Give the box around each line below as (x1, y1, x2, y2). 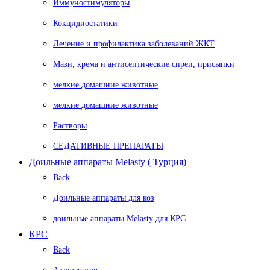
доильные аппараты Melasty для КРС (53, 213, 186, 223)
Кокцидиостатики (53, 18, 118, 28)
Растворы (53, 121, 87, 130)
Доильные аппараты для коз (53, 193, 154, 202)
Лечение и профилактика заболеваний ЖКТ (53, 39, 215, 48)
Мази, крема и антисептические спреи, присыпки (53, 59, 234, 69)
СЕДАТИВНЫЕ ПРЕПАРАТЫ (53, 141, 163, 151)
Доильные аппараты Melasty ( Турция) (29, 156, 186, 167)
